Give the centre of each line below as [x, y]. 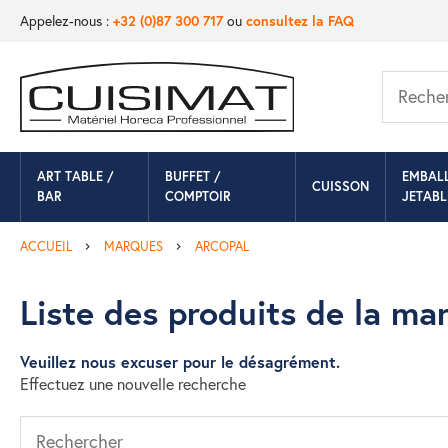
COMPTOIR [198, 196]
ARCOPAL [222, 246]
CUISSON [340, 186]
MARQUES [133, 246]
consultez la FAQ [300, 20]
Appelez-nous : [66, 20]
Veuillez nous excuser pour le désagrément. [180, 361]
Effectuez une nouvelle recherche [133, 383]
